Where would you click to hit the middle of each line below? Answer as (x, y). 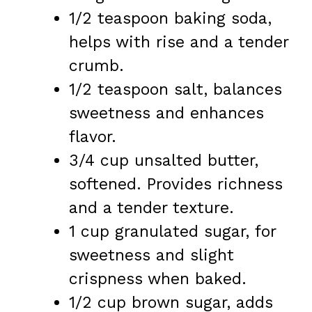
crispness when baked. (158, 279)
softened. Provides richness (176, 185)
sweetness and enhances (166, 114)
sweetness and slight (151, 256)
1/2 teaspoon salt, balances (175, 90)
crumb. (96, 66)
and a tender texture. (151, 208)
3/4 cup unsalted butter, (164, 161)
